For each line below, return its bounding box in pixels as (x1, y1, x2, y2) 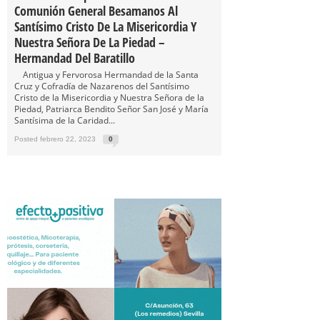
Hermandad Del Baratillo (14, 49, 135, 66)
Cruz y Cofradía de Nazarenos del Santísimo (14, 80, 189, 92)
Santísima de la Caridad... (14, 114, 115, 126)
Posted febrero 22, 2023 (14, 135, 96, 143)
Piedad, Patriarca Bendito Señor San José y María (14, 103, 209, 115)
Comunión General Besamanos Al (14, 2, 178, 19)
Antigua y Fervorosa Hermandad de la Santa (14, 69, 199, 81)
